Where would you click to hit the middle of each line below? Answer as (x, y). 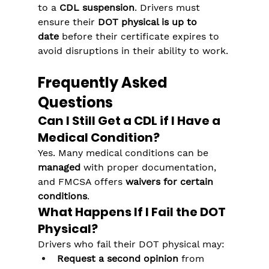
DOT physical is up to (149, 22)
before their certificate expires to (140, 37)
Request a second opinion (117, 259)
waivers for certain (171, 182)
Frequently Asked (104, 83)
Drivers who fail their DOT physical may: (131, 244)
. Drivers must (168, 8)
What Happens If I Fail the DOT (133, 212)
